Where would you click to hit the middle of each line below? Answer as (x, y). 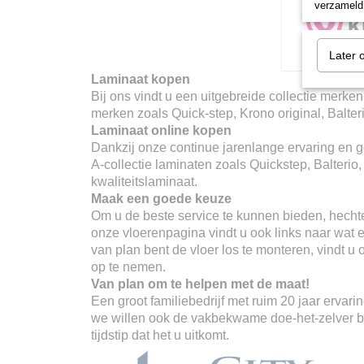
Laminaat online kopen (161, 130)
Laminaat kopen (141, 79)
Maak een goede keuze (161, 199)
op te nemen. (128, 267)
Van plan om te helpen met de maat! (200, 284)
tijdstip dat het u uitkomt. (160, 335)
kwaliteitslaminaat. (144, 182)
